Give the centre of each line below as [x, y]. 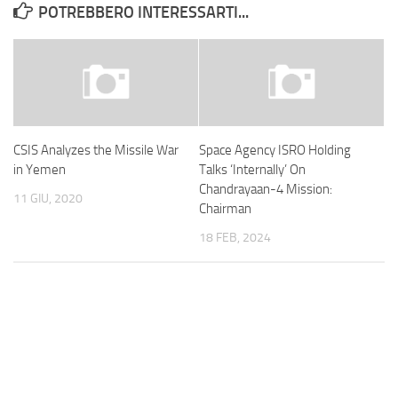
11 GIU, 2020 [48, 199]
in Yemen [40, 170]
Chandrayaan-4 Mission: [266, 190]
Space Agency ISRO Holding [275, 151]
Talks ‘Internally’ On [252, 170]
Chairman [225, 209]
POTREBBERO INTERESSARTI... [143, 13]
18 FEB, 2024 [235, 238]
